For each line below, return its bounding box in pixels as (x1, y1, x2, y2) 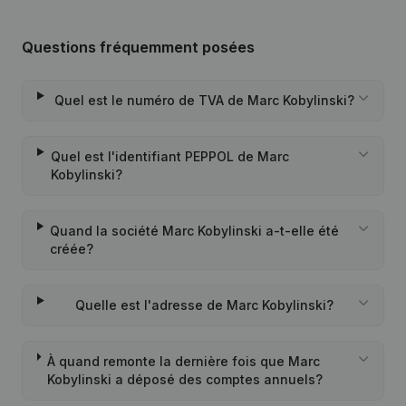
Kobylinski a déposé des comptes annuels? (46, 372, 323, 387)
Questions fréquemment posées (22, 38, 255, 56)
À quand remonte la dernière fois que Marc (46, 353, 320, 369)
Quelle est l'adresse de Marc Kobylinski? (74, 297, 333, 313)
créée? (50, 241, 94, 256)
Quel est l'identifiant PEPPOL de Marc (50, 149, 289, 164)
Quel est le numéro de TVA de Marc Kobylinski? (53, 92, 354, 108)
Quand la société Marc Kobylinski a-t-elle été (50, 223, 340, 238)
